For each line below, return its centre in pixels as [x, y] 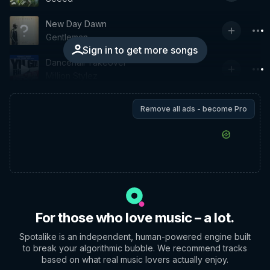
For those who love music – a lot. [135, 218]
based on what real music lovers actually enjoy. [135, 259]
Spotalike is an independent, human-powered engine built [135, 237]
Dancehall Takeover [86, 62]
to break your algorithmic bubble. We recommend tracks [135, 248]
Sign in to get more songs [140, 50]
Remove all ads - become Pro [194, 109]
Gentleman [67, 37]
